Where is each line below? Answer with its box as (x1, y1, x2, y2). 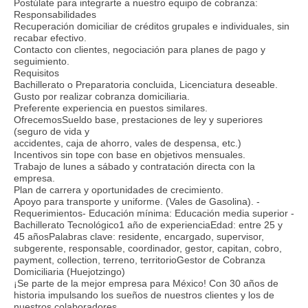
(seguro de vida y (14, 125, 89, 137)
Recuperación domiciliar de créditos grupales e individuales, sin (14, 20, 289, 32)
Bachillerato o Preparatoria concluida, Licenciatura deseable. (14, 78, 278, 90)
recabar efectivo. (14, 32, 87, 43)
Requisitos (14, 67, 59, 78)
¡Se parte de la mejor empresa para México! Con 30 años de (14, 277, 278, 289)
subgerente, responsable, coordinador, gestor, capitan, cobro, (14, 242, 282, 254)
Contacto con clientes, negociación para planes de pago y (14, 43, 265, 55)
